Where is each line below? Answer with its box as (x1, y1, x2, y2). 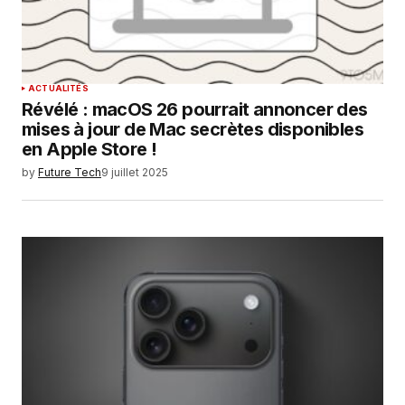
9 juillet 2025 (101, 165, 168, 179)
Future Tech (38, 165, 101, 179)
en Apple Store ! (22, 137, 157, 160)
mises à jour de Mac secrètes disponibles (22, 118, 363, 140)
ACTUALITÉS (28, 82, 89, 93)
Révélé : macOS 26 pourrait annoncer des (22, 98, 368, 120)
